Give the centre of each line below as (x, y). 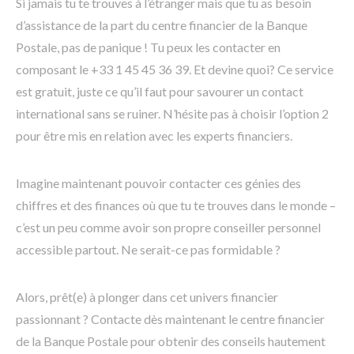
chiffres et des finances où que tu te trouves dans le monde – (176, 205)
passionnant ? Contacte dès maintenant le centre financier (170, 318)
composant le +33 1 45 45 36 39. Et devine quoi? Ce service (175, 69)
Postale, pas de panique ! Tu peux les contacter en (148, 47)
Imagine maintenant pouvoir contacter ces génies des (158, 183)
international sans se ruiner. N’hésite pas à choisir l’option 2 (172, 113)
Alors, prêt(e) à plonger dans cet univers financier (147, 296)
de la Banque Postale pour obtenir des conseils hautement (171, 341)
